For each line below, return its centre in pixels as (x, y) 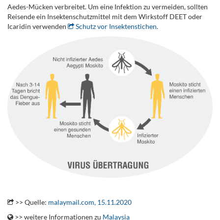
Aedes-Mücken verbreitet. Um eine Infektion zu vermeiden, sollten (108, 7)
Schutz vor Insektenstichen (115, 26)
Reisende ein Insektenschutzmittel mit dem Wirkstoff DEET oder (105, 16)
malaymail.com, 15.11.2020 (90, 202)
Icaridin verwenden (37, 26)
